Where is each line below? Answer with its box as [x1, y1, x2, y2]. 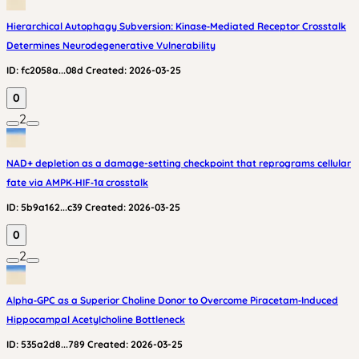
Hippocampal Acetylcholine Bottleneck [6, 313, 185, 325]
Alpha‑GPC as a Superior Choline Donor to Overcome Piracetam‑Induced [6, 294, 338, 306]
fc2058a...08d [21, 64, 83, 76]
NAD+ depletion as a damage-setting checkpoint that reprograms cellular [6, 157, 351, 169]
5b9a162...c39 [21, 201, 83, 213]
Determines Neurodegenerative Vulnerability [6, 39, 216, 51]
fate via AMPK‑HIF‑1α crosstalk [6, 176, 148, 188]
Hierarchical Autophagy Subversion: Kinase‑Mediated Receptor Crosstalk [6, 20, 346, 32]
